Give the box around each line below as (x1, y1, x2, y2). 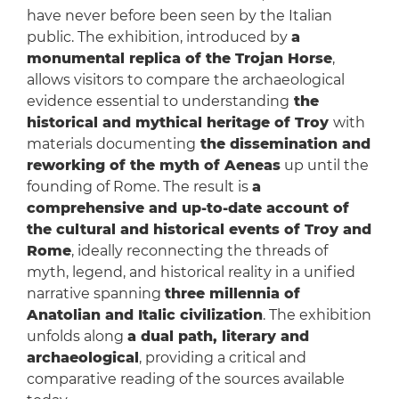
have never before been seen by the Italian (26, 7, 332, 25)
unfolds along (26, 328, 127, 346)
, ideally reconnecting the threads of (70, 242, 328, 260)
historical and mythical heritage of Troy (26, 114, 333, 132)
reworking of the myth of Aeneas (26, 157, 281, 175)
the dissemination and (195, 135, 370, 153)
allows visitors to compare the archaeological (26, 71, 345, 89)
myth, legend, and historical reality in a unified (26, 264, 355, 281)
